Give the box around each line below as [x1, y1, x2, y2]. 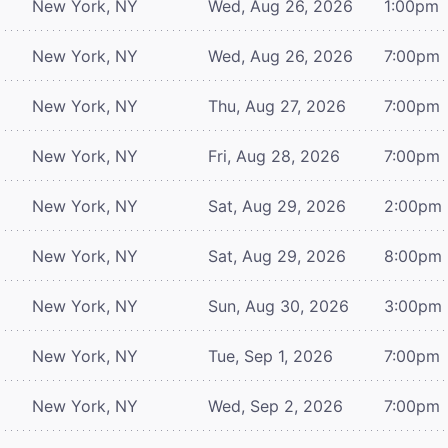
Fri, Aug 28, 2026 [208, 145, 340, 166]
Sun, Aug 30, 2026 [208, 295, 349, 316]
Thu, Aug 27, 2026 [208, 95, 346, 116]
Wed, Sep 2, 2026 [208, 395, 343, 416]
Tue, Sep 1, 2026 [208, 345, 333, 366]
